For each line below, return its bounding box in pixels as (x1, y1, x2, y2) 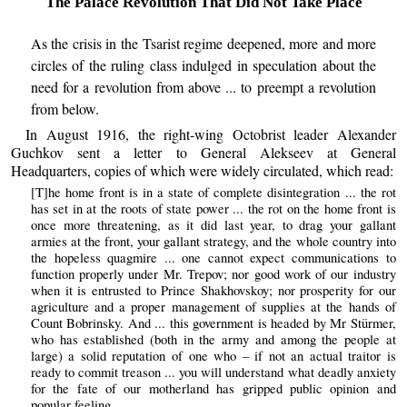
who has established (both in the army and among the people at (30, 330, 396, 348)
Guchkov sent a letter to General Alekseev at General (11, 142, 396, 162)
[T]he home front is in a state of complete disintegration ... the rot (30, 183, 396, 201)
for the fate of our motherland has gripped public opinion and (30, 379, 396, 397)
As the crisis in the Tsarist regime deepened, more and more (30, 34, 377, 54)
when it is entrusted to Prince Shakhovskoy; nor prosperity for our (30, 281, 396, 299)
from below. (30, 99, 99, 119)
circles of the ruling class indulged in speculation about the (30, 55, 377, 75)
